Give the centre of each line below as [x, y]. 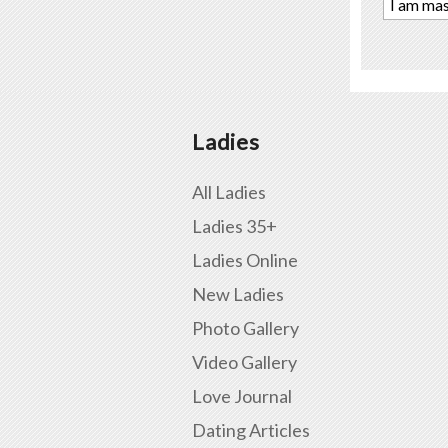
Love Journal [242, 395]
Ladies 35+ [234, 225]
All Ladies [229, 191]
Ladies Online [245, 259]
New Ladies [238, 293]
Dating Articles [251, 429]
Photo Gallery [245, 327]
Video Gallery [244, 361]
